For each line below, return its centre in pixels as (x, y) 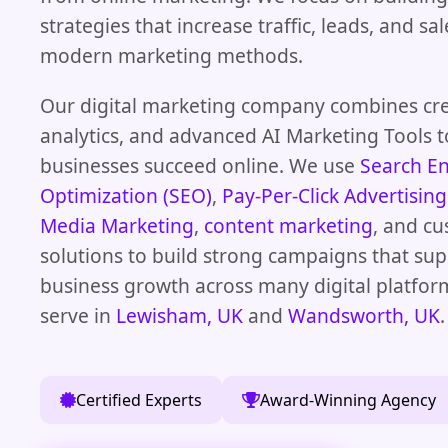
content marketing (288, 225)
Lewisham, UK (179, 315)
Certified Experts (139, 399)
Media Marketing (117, 225)
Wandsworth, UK (364, 315)
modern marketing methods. (171, 55)
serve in (78, 315)
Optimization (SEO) (126, 195)
